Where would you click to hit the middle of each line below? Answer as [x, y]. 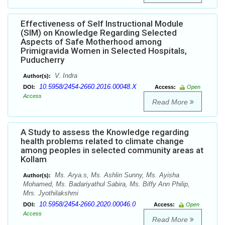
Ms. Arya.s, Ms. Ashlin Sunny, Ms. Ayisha [116, 175]
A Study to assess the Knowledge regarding [105, 132]
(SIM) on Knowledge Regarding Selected [99, 33]
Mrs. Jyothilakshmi [51, 193]
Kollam [34, 159]
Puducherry [42, 60]
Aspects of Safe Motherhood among [91, 42]
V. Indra [65, 76]
